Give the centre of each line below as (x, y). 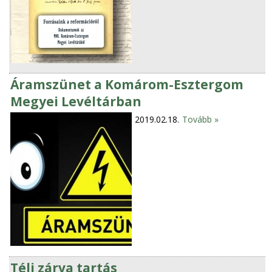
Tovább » (201, 120)
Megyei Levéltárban (76, 102)
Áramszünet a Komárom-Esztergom (127, 85)
